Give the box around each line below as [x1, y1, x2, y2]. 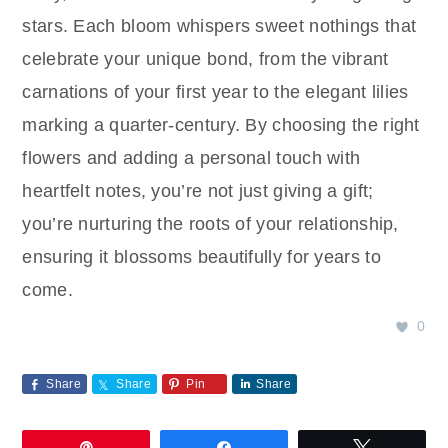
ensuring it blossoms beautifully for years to [22, 247, 381, 268]
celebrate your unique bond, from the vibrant [22, 49, 389, 70]
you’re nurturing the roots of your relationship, [22, 214, 399, 235]
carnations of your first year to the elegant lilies [22, 82, 409, 103]
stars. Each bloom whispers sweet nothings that [22, 16, 417, 37]
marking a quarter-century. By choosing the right [22, 115, 420, 136]
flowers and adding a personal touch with [22, 148, 361, 169]
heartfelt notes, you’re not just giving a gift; [22, 181, 374, 202]
